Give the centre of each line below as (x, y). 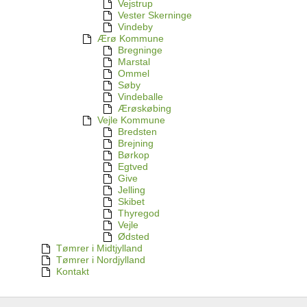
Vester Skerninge (155, 15)
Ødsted (134, 237)
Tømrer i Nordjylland (101, 260)
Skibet (131, 202)
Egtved (133, 167)
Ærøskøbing (145, 109)
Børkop (134, 155)
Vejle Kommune (131, 120)
